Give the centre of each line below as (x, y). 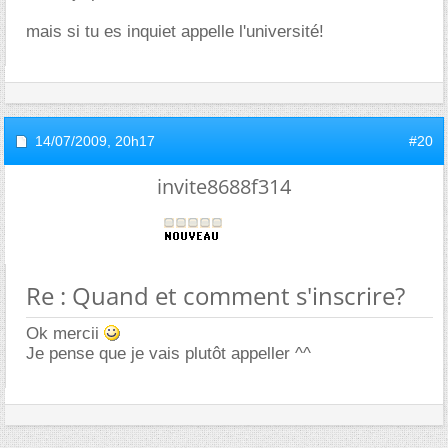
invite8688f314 (224, 186)
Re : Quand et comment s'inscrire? (215, 295)
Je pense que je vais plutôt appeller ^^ (168, 353)
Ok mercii (65, 333)
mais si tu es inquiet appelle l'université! (175, 31)
